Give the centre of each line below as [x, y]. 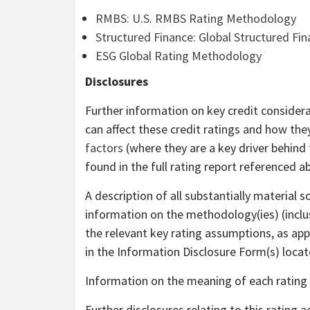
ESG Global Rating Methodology [179, 55]
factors [104, 147]
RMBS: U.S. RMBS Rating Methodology [196, 18]
